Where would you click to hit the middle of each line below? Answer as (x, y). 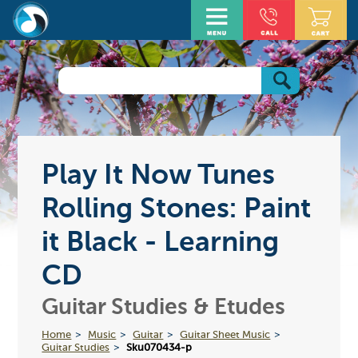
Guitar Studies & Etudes (164, 307)
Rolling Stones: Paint (177, 209)
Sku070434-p (159, 348)
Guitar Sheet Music (225, 335)
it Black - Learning (161, 243)
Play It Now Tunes (159, 176)
